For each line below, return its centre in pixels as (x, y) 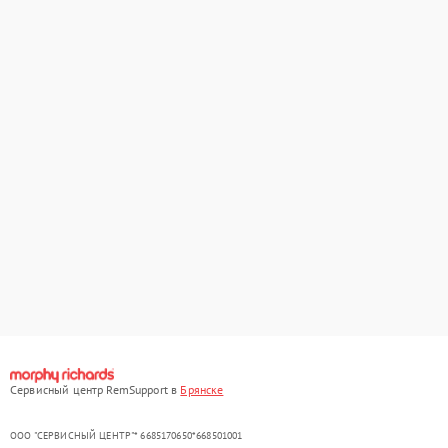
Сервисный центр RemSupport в (95, 389)
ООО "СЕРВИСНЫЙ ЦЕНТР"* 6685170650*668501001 (126, 435)
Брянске (202, 389)
